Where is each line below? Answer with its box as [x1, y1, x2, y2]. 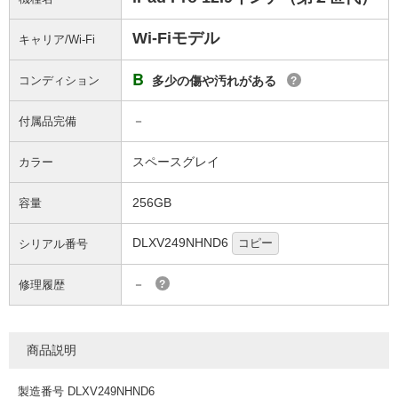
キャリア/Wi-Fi [19, 33, 95, 46]
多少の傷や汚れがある [152, 74, 276, 88]
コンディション [19, 74, 99, 87]
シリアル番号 [19, 237, 88, 251]
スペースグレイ [132, 155, 219, 169]
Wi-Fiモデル [132, 29, 219, 47]
